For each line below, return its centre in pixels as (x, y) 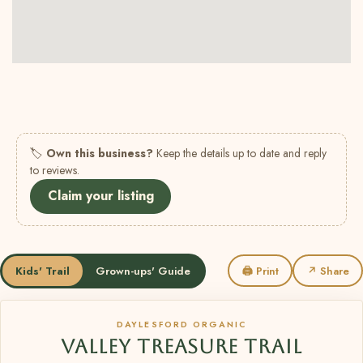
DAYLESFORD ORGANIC (181, 324)
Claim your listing (100, 196)
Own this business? (100, 153)
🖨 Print (260, 271)
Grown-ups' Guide (143, 271)
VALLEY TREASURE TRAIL (181, 346)
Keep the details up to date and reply (240, 153)
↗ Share (328, 271)
